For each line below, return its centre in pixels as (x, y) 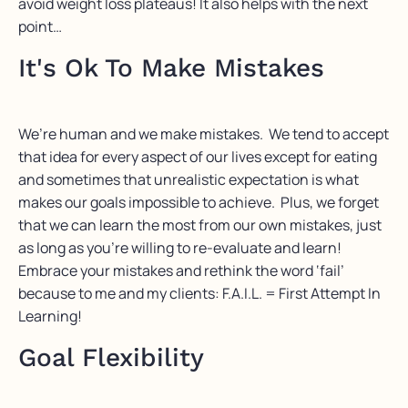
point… (40, 27)
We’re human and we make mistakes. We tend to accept (204, 134)
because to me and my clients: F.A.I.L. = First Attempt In (199, 294)
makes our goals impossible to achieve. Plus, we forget (199, 203)
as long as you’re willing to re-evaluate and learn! (180, 248)
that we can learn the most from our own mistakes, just (200, 225)
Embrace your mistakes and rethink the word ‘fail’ (181, 271)
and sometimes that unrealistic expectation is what (189, 180)
